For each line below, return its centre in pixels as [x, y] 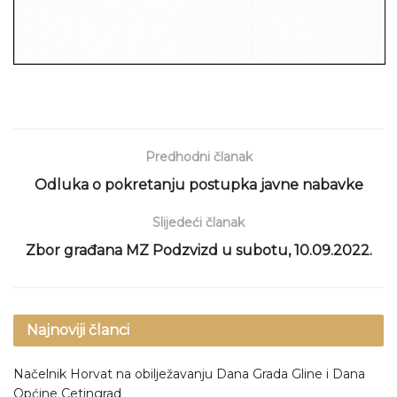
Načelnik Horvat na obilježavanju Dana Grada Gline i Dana [189, 374]
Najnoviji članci [78, 330]
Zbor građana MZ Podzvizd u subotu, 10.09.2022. [198, 250]
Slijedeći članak [198, 222]
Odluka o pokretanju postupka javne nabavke [198, 184]
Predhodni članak [198, 156]
